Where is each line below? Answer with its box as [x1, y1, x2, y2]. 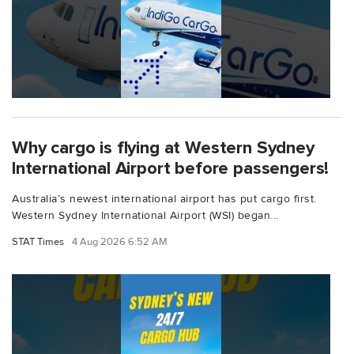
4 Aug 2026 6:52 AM [72, 235, 168, 249]
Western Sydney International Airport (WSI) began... [12, 209, 279, 223]
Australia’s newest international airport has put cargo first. [12, 192, 317, 206]
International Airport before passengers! [12, 157, 330, 180]
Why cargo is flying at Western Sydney [12, 137, 314, 160]
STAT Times [12, 235, 64, 249]
